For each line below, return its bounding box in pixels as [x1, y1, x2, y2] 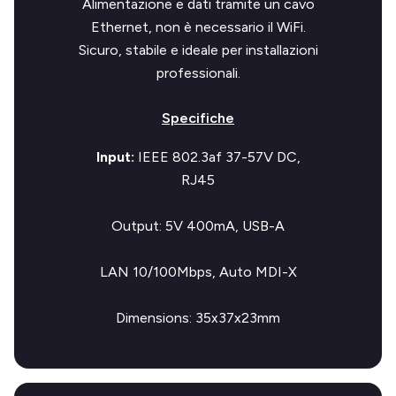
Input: [95, 148, 134, 165]
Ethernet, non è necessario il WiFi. [90, 19, 306, 35]
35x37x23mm [192, 309, 280, 326]
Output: [111, 217, 162, 234]
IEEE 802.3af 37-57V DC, [133, 148, 301, 165]
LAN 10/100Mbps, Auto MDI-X [99, 263, 297, 280]
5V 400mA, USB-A [162, 217, 285, 234]
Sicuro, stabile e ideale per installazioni [78, 42, 318, 58]
